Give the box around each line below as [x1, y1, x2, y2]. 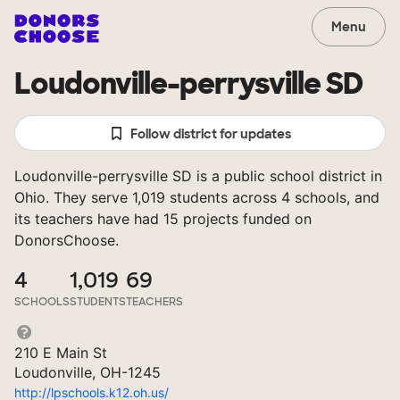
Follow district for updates [130, 126, 292, 142]
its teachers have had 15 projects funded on [14, 210, 312, 228]
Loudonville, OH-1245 [14, 363, 161, 381]
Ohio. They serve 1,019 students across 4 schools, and [14, 188, 379, 206]
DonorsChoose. [14, 231, 119, 249]
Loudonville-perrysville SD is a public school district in [14, 167, 382, 185]
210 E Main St [14, 344, 107, 362]
